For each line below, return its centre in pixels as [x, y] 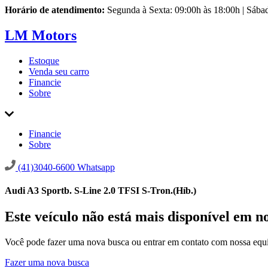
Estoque [44, 60]
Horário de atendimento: [55, 10]
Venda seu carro [59, 71]
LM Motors [41, 35]
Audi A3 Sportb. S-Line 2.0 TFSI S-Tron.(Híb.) [100, 191]
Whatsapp [96, 167]
